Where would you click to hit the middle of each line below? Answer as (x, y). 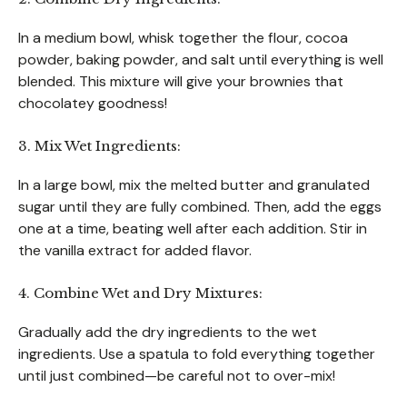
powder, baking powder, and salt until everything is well (201, 59)
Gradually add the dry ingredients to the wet (168, 332)
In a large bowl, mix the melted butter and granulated (194, 184)
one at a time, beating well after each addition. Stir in (193, 228)
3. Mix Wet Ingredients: (99, 145)
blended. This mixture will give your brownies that (181, 81)
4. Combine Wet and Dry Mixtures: (140, 293)
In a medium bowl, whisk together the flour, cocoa (183, 37)
